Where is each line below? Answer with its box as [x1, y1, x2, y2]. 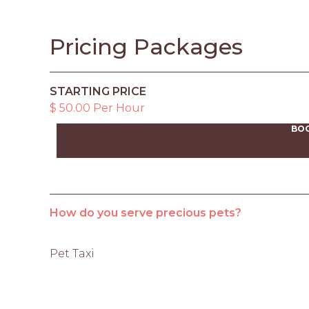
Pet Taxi [50, 246, 94, 260]
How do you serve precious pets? [50, 206, 241, 219]
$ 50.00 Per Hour [50, 101, 145, 114]
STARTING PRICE [50, 84, 146, 98]
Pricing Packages [50, 32, 243, 60]
